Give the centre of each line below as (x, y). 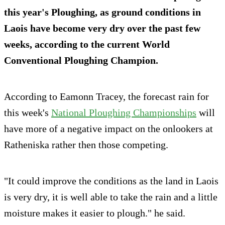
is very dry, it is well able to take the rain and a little (111, 197)
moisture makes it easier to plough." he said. (95, 213)
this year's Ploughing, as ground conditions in (102, 12)
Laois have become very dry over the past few (102, 28)
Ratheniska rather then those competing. (86, 145)
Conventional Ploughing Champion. (81, 61)
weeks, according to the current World (87, 44)
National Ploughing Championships (124, 113)
